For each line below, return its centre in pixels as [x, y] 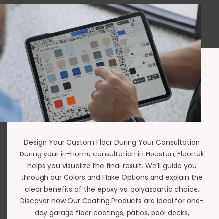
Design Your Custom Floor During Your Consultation [112, 142]
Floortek [191, 154]
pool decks [169, 213]
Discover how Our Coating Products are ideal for [103, 201]
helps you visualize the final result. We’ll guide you [112, 166]
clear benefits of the [61, 189]
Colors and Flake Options [106, 178]
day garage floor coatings [79, 213]
